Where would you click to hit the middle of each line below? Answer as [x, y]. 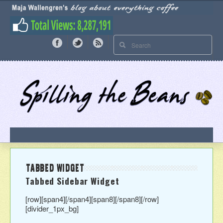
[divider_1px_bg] [52, 208]
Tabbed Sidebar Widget [72, 180]
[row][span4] [45, 199]
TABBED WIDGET [55, 167]
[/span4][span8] [90, 199]
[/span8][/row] [137, 199]
